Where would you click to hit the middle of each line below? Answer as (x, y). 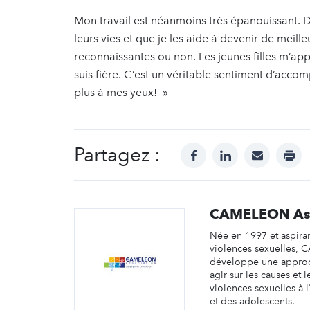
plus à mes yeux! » (121, 93)
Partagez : (117, 155)
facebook (217, 150)
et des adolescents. (252, 302)
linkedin (245, 150)
